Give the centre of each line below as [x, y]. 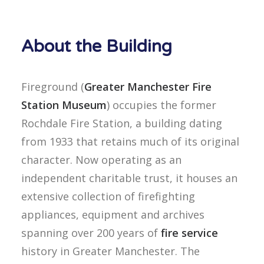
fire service [189, 233]
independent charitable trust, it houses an [129, 178]
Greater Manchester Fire [148, 87]
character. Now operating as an [101, 160]
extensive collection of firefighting [108, 196]
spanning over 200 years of [91, 233]
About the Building [97, 46]
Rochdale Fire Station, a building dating [122, 123]
